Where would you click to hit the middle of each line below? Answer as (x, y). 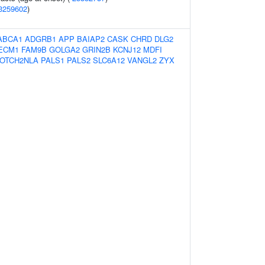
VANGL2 (142, 60)
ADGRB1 (41, 39)
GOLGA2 (64, 49)
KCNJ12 (127, 49)
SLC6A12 (109, 60)
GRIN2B (96, 49)
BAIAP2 (91, 39)
